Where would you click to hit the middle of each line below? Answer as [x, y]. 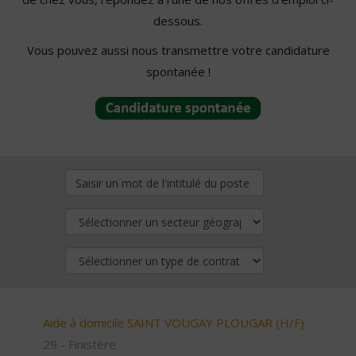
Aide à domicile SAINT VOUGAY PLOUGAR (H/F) [174, 322]
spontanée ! [178, 72]
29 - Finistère [79, 344]
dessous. [178, 21]
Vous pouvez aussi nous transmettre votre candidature [178, 50]
